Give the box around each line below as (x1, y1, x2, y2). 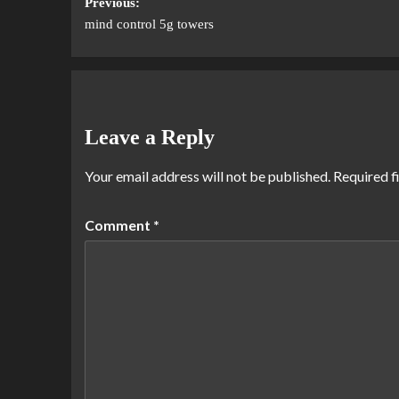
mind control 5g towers (84, 17, 214, 31)
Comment (84, 216, 153, 233)
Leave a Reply (84, 126, 215, 149)
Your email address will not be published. (84, 167, 330, 184)
